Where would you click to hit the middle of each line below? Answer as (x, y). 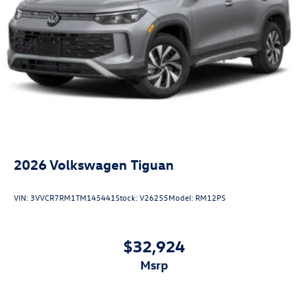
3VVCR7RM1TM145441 (73, 198)
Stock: (128, 198)
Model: (182, 198)
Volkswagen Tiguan (112, 164)
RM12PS (210, 198)
